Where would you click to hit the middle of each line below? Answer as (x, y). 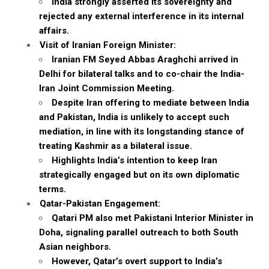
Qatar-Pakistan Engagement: (100, 204)
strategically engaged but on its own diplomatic (139, 175)
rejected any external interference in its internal (141, 16)
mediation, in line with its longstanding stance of (142, 131)
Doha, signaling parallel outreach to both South (139, 232)
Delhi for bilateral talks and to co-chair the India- (142, 74)
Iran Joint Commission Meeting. (107, 88)
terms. (53, 189)
